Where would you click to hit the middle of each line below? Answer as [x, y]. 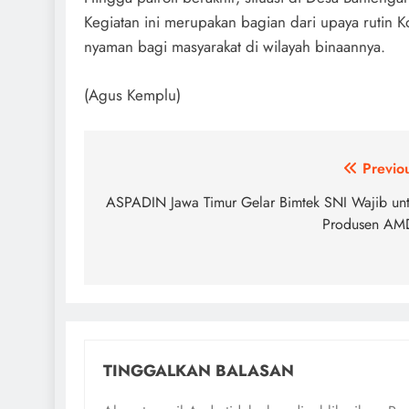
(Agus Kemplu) [132, 94]
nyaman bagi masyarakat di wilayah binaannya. [235, 47]
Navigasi [146, 173]
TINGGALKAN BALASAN [199, 371]
